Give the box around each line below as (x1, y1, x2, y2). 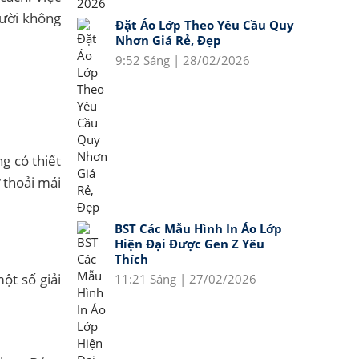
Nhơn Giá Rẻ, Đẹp (115, 32, 221, 48)
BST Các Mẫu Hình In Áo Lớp (115, 220, 282, 236)
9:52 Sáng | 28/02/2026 (115, 52, 250, 68)
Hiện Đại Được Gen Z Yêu (115, 236, 264, 252)
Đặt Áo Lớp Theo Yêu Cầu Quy (115, 17, 294, 33)
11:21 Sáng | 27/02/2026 (115, 271, 256, 287)
